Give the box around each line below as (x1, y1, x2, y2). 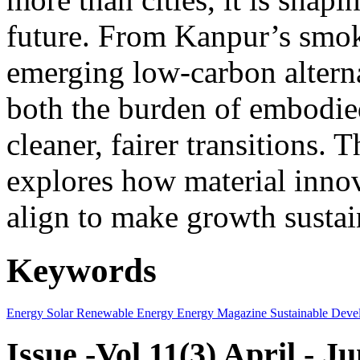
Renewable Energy (73, 305, 174, 320)
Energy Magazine (174, 305, 267, 320)
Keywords (6, 251, 157, 289)
